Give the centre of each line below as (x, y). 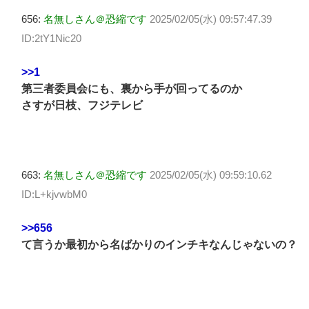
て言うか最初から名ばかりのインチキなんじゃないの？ (159, 244)
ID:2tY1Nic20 (51, 39)
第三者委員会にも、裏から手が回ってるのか (132, 88)
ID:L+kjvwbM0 (54, 195)
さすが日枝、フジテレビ (82, 105)
